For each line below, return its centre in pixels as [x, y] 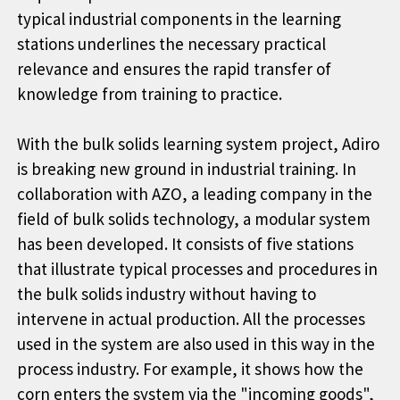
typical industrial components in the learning [179, 18]
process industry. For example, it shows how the [190, 368]
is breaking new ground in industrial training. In [187, 168]
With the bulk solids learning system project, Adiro [198, 143]
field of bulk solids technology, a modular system [194, 218]
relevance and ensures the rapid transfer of [174, 68]
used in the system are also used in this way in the [196, 343]
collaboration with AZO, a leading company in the [195, 193]
